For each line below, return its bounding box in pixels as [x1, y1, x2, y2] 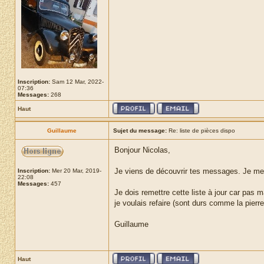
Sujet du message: [113, 127, 167, 134]
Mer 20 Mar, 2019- [50, 167, 101, 174]
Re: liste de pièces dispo [167, 127, 235, 134]
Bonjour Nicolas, [114, 146, 170, 154]
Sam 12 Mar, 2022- [50, 78, 104, 85]
